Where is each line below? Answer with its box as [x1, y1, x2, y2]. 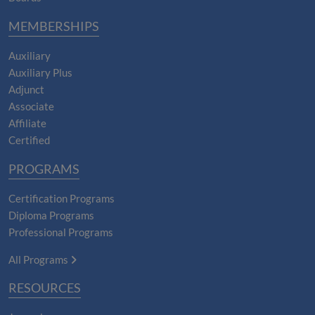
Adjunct [8, 83, 44, 96]
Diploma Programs [8, 209, 94, 222]
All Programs [8, 253, 70, 266]
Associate [8, 100, 54, 113]
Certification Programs [8, 192, 115, 205]
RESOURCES [8, 280, 81, 296]
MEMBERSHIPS [8, 18, 99, 34]
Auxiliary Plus [8, 66, 72, 79]
